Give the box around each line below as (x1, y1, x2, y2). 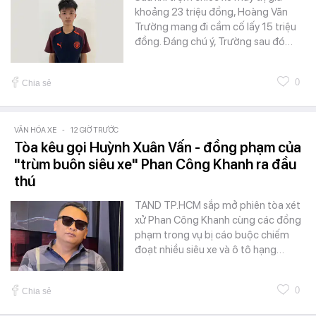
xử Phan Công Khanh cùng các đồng (135, 213, 301, 226)
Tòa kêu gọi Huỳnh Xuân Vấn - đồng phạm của (14, 138, 301, 156)
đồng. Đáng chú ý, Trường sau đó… (135, 35, 293, 48)
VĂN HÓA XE (14, 125, 56, 135)
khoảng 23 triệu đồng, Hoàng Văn (135, 5, 288, 18)
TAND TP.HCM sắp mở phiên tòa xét (135, 198, 300, 212)
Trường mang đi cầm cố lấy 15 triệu (135, 20, 296, 33)
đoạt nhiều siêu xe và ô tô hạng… (135, 243, 284, 256)
